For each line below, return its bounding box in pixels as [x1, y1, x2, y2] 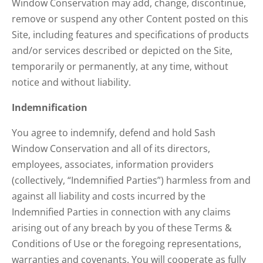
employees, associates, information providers [12, 158, 214, 171]
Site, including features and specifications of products [12, 28, 249, 41]
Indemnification [12, 101, 87, 114]
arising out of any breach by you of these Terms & [12, 221, 232, 234]
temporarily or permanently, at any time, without [12, 60, 228, 73]
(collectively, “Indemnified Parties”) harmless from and [12, 174, 251, 187]
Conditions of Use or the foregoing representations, [12, 237, 241, 250]
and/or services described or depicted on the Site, [12, 44, 232, 57]
